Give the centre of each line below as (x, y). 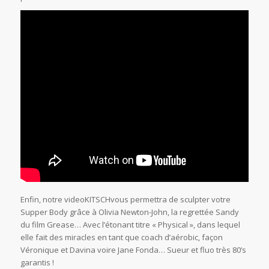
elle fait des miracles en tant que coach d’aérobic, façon (121, 237)
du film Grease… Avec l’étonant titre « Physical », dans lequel (130, 225)
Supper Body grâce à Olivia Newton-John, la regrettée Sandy (129, 212)
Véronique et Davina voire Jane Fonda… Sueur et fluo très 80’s (133, 250)
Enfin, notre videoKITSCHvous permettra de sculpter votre (125, 200)
